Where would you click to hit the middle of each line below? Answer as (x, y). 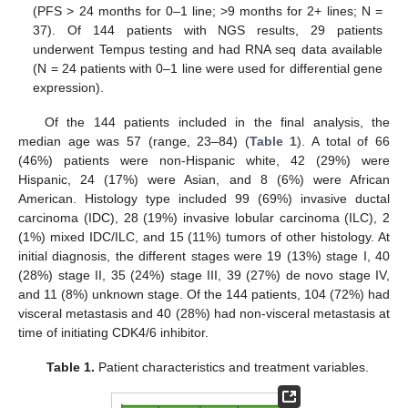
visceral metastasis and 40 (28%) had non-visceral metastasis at (204, 313)
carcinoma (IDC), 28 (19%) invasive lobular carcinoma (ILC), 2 (204, 217)
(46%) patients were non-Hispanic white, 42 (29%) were (204, 160)
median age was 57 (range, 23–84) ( (134, 141)
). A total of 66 (344, 141)
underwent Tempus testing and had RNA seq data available (208, 49)
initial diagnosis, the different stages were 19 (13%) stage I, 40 (204, 255)
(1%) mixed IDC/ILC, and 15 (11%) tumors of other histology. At (204, 236)
